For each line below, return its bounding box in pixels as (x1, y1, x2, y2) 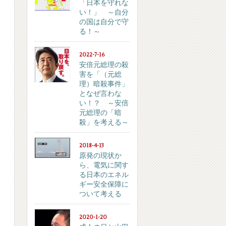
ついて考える (79, 190, 122, 198)
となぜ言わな (79, 89, 122, 98)
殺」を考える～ (79, 118, 129, 127)
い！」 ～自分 (79, 8, 129, 17)
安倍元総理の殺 (79, 61, 129, 69)
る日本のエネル (79, 171, 129, 179)
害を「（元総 (79, 70, 122, 79)
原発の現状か (79, 151, 122, 160)
